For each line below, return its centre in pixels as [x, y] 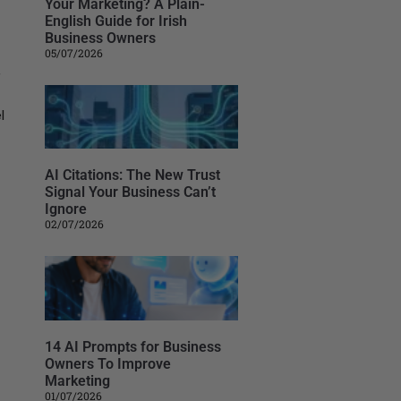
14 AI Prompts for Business [132, 346]
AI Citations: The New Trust [132, 175]
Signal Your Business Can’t [130, 192]
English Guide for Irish [115, 21]
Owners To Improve [107, 363]
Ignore [65, 209]
